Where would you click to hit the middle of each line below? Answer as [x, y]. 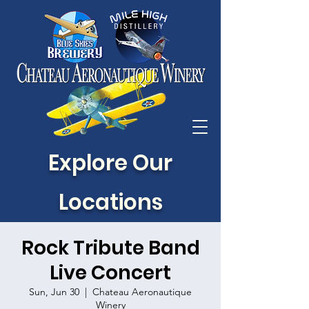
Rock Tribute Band [110, 248]
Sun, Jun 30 [54, 292]
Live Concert [110, 273]
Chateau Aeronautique [142, 292]
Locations [110, 202]
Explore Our [110, 163]
